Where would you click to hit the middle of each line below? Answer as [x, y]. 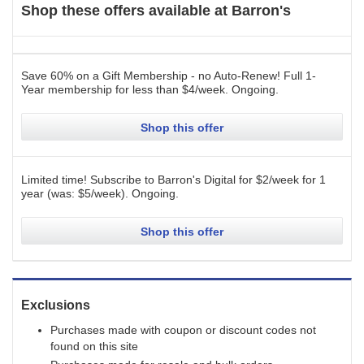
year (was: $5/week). [75, 193]
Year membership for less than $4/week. [125, 89]
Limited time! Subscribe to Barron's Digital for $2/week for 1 [173, 180]
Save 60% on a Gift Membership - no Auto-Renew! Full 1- [169, 76]
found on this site [94, 346]
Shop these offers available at [124, 11]
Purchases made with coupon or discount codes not [183, 330]
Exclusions [56, 305]
